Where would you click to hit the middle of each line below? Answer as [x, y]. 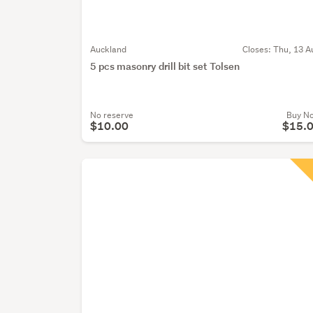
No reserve [112, 115]
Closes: [258, 50]
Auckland [109, 50]
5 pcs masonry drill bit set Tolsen [165, 66]
